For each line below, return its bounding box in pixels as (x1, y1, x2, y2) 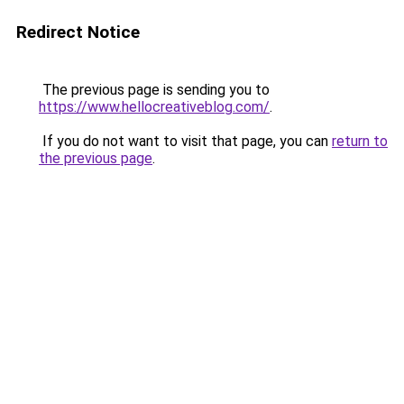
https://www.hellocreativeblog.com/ (39, 98, 270, 115)
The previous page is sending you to (39, 81, 270, 98)
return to (332, 133, 388, 150)
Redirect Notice (16, 22, 140, 42)
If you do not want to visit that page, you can (39, 133, 332, 150)
